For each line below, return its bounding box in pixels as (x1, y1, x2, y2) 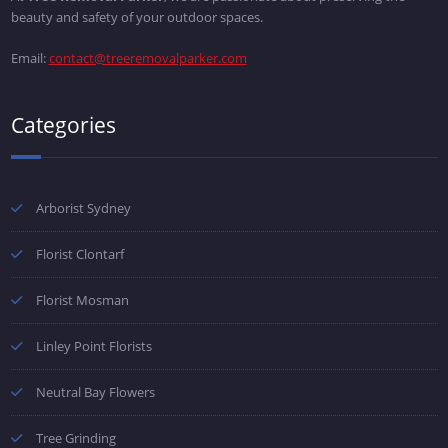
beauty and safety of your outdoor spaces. (10, 8, 263, 27)
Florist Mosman (35, 291, 129, 310)
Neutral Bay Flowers (35, 383, 155, 402)
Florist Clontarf (35, 245, 124, 264)
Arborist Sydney (35, 199, 131, 218)
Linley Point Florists (35, 337, 152, 356)
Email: (10, 49, 49, 68)
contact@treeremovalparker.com (48, 49, 247, 68)
